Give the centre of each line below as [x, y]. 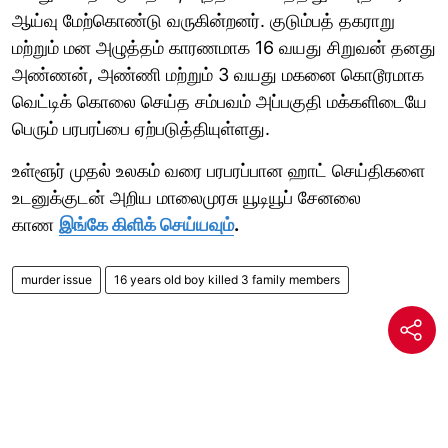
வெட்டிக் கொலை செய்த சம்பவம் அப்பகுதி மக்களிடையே [219, 101]
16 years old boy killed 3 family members [227, 279]
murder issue [56, 279]
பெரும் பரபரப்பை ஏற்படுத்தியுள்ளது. [141, 128]
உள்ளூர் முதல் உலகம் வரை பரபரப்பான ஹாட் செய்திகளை [218, 170]
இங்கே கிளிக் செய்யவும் [146, 224]
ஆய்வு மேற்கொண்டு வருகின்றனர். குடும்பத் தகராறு [203, 20]
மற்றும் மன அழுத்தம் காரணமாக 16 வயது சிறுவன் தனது [224, 47]
